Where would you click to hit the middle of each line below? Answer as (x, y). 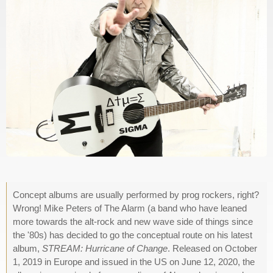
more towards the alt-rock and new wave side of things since (133, 222)
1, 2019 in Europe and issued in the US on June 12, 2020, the (134, 262)
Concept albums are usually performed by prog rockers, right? (136, 195)
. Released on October (212, 249)
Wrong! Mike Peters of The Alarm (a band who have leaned (130, 208)
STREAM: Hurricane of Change (105, 249)
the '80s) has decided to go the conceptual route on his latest (133, 235)
